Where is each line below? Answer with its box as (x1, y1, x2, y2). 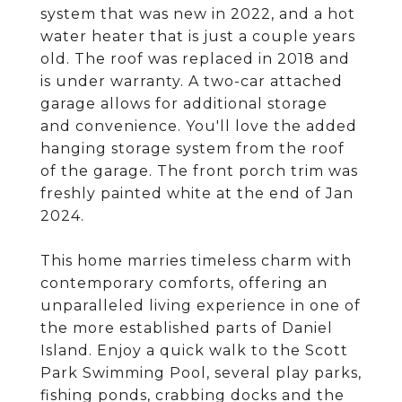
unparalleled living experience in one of (40, 297, 361, 314)
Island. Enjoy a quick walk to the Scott (40, 342, 348, 359)
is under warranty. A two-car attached (40, 73, 343, 90)
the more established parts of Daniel (40, 319, 333, 336)
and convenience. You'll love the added (40, 118, 357, 135)
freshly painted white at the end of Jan (40, 185, 354, 202)
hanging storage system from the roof (40, 140, 345, 157)
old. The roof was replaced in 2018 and (40, 50, 350, 67)
